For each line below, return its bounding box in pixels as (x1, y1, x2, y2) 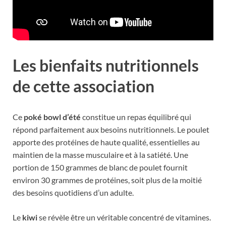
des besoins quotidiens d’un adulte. (13, 188, 134, 198)
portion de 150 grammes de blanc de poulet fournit (13, 162, 188, 173)
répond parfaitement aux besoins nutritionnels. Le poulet (13, 125, 209, 135)
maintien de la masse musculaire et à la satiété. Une (13, 150, 188, 160)
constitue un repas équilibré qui (81, 112, 191, 122)
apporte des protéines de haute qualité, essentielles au (13, 137, 200, 147)
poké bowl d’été (24, 112, 81, 122)
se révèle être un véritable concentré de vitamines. (37, 212, 211, 222)
